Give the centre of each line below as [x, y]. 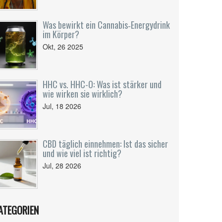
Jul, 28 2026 [62, 166]
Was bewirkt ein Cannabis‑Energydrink [106, 25]
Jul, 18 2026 [62, 106]
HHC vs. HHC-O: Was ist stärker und [102, 84]
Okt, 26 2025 [63, 47]
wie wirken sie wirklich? [83, 94]
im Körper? [61, 34]
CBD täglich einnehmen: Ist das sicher [105, 144]
